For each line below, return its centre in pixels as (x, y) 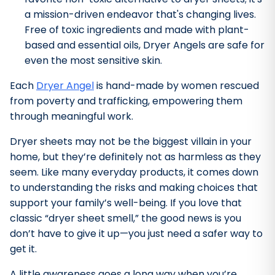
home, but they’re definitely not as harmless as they (135, 157)
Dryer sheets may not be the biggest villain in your (131, 142)
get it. (23, 249)
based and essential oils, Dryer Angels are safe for (145, 45)
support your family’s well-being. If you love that (126, 203)
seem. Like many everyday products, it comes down (134, 172)
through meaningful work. (72, 117)
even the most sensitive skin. (93, 61)
